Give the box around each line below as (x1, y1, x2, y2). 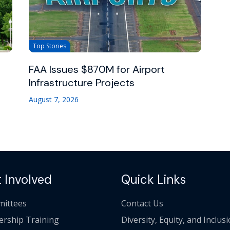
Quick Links (121, 171, 186, 187)
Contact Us (121, 197, 163, 209)
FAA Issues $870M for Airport (29, 62, 165, 76)
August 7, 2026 (29, 94, 79, 104)
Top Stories (33, 41, 67, 50)
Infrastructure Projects (29, 75, 135, 89)
